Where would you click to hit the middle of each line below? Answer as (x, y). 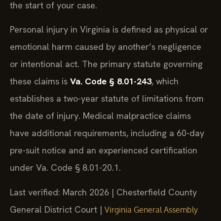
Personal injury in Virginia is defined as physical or (109, 30)
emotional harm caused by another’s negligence (106, 47)
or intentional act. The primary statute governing (106, 64)
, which (165, 81)
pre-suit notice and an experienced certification (104, 150)
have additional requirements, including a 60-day (107, 133)
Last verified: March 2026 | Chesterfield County (103, 192)
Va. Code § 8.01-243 (111, 81)
